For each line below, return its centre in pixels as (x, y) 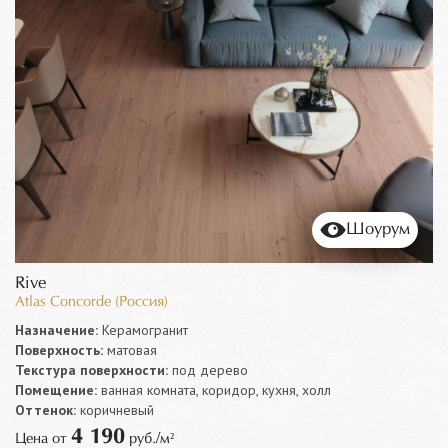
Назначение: (56, 329)
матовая (130, 349)
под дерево (208, 369)
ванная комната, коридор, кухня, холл (214, 389)
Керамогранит (143, 329)
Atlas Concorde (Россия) (91, 301)
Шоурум (378, 229)
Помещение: (56, 389)
